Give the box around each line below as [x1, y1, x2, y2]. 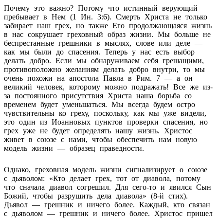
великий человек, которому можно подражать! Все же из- [4, 82, 213, 91]
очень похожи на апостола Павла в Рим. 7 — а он [4, 73, 193, 82]
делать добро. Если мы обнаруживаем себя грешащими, [4, 56, 204, 65]
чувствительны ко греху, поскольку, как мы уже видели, [4, 109, 206, 117]
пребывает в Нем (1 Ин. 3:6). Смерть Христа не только [4, 12, 207, 21]
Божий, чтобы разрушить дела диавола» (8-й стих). [4, 191, 188, 200]
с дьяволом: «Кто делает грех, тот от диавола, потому [4, 174, 200, 182]
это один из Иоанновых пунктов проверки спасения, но [4, 117, 208, 126]
